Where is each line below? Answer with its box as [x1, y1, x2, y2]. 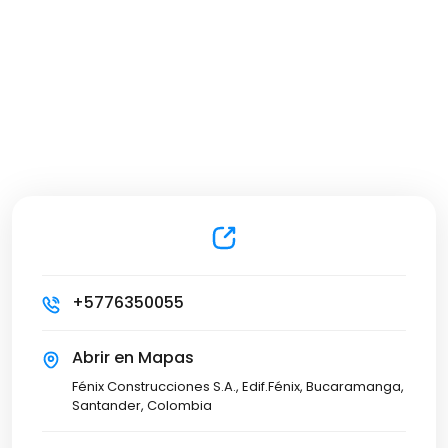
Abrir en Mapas [72, 346, 194, 369]
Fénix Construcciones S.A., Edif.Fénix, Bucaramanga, [72, 377, 404, 396]
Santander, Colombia [72, 396, 212, 415]
